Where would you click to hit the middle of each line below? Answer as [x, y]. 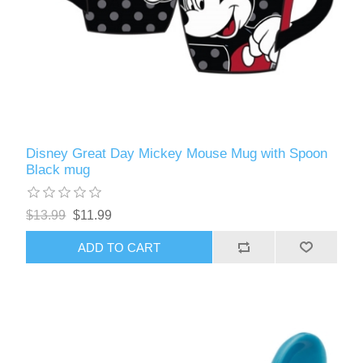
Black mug [58, 170]
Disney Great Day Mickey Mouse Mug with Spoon [177, 154]
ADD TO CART [120, 247]
